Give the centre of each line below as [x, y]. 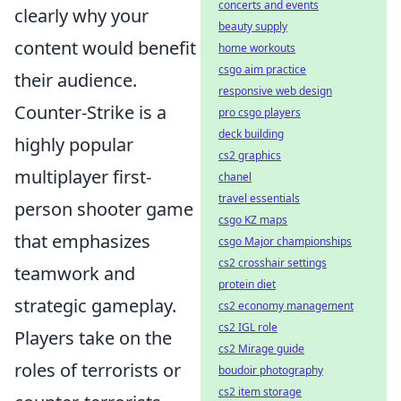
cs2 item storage [260, 392]
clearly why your [81, 16]
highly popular [74, 145]
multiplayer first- [83, 177]
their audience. [76, 80]
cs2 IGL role [248, 327]
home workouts [257, 48]
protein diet [247, 284]
